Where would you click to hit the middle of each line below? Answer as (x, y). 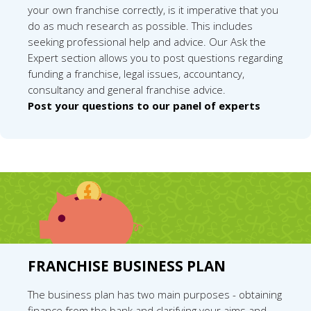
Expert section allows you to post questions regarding (155, 57)
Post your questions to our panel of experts (144, 105)
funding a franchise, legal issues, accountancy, (136, 73)
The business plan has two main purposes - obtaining (155, 294)
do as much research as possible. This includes (140, 25)
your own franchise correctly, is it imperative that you (153, 9)
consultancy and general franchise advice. (127, 89)
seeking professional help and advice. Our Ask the (147, 41)
